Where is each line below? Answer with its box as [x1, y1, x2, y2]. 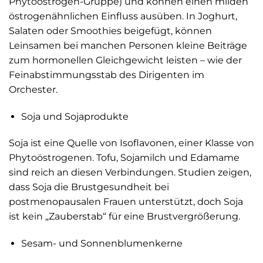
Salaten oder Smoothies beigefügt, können [9, 25, 212, 36]
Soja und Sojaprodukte [21, 110, 129, 122]
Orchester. [9, 83, 58, 95]
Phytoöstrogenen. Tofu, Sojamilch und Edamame [9, 152, 240, 164]
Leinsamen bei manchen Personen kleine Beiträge [9, 39, 247, 51]
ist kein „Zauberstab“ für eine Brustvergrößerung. [9, 211, 240, 222]
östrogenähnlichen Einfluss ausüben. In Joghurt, [9, 10, 237, 22]
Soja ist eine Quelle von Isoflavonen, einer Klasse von [9, 137, 254, 149]
